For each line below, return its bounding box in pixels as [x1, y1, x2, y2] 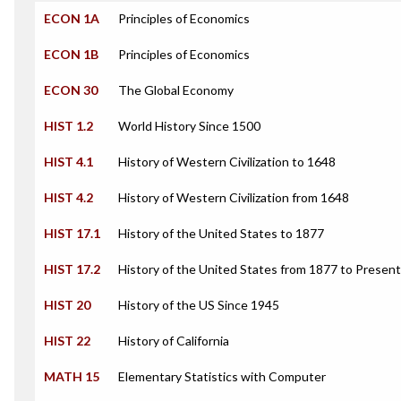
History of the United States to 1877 [118, 226, 324, 241]
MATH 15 [44, 369, 99, 384]
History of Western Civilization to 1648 [118, 154, 336, 169]
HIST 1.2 [44, 118, 93, 133]
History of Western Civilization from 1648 [118, 190, 349, 205]
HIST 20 [44, 297, 90, 312]
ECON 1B [44, 47, 98, 62]
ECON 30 [44, 82, 98, 98]
